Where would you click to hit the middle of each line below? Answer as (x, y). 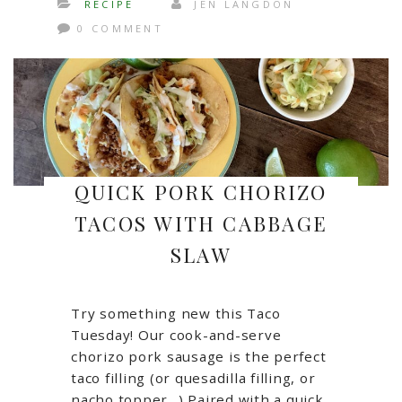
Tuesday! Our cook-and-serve (176, 334)
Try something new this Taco (176, 313)
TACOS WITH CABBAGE (201, 223)
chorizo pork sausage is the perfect (199, 356)
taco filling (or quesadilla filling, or (193, 377)
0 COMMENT (121, 29)
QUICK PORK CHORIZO (201, 192)
